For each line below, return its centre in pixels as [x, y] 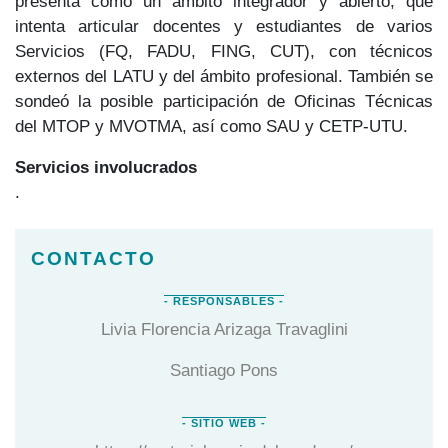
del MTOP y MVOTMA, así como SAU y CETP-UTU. [211, 125]
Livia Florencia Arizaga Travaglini [224, 328]
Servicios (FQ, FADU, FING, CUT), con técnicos [224, 50]
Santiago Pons [224, 369]
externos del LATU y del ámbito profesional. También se [224, 75]
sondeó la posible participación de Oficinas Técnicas [224, 100]
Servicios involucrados [106, 166]
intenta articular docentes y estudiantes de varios [224, 25]
